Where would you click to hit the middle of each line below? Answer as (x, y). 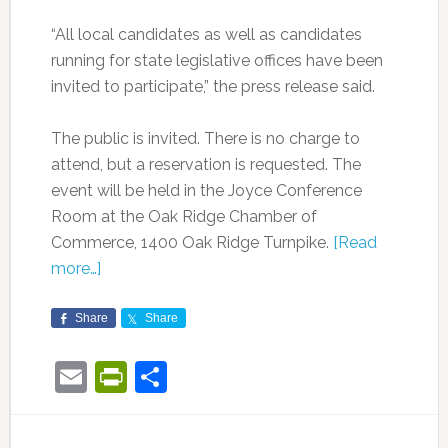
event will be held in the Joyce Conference (206, 190)
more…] (75, 268)
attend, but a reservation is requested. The (205, 164)
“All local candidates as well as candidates (206, 34)
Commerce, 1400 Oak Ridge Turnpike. (191, 242)
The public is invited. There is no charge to (205, 138)
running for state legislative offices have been (216, 60)
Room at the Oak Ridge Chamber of (183, 216)
